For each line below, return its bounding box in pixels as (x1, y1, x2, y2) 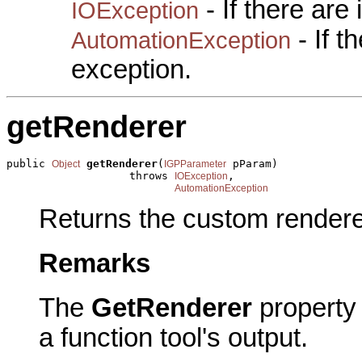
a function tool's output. (39, 322, 308, 352)
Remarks (39, 248, 150, 278)
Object (52, 158, 80, 170)
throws (6, 169, 175, 182)
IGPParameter (164, 158, 226, 170)
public (6, 157, 52, 170)
